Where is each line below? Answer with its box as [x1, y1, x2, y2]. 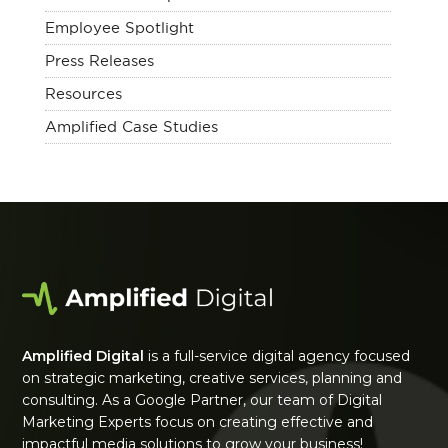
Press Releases [44, 52, 154, 69]
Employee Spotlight [44, 19, 194, 36]
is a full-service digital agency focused [144, 347, 411, 366]
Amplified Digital [22, 347, 145, 366]
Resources [44, 85, 122, 102]
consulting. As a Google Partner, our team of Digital [22, 391, 383, 410]
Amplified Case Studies [44, 118, 218, 135]
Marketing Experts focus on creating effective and [22, 413, 374, 432]
